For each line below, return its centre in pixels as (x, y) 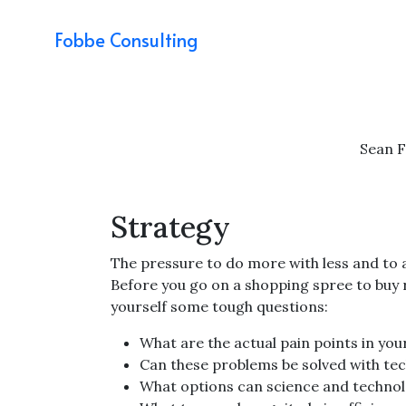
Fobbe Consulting (126, 40)
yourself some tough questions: (219, 306)
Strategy (170, 227)
